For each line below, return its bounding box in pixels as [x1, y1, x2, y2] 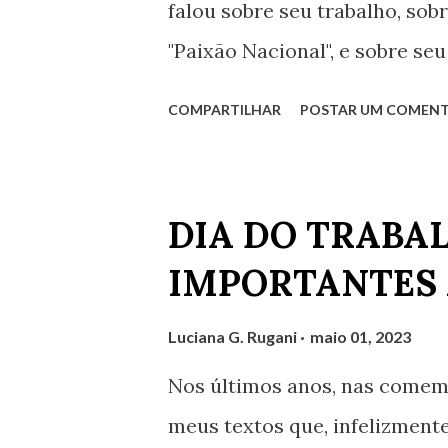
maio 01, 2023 [310, 326, 411, 346]
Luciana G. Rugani [168, 326, 297, 346]
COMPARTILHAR [168, 100, 281, 118]
